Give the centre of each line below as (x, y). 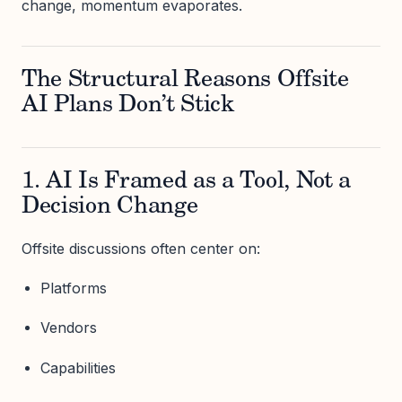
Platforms (73, 288)
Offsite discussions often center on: (141, 249)
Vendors (68, 328)
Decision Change (110, 207)
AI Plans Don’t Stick (128, 106)
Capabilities (78, 367)
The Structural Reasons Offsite (185, 81)
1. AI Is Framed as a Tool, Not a (187, 182)
